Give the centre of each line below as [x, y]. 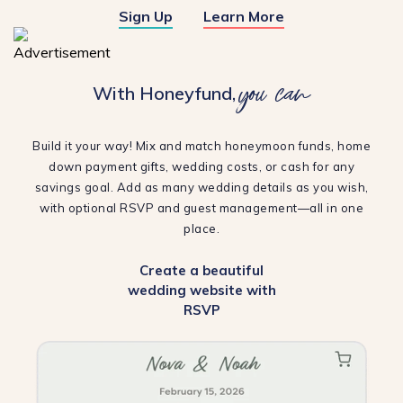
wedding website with [201, 290]
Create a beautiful [201, 270]
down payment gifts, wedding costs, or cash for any [201, 166]
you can [275, 90]
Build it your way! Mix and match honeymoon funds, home [201, 146]
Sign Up [146, 16]
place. [201, 228]
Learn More [244, 16]
